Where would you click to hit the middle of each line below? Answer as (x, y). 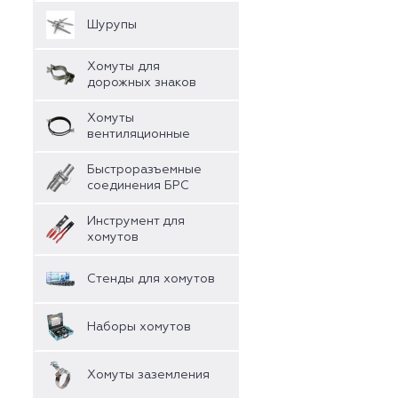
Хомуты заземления (148, 375)
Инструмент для (136, 221)
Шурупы (112, 25)
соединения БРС (138, 186)
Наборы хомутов (139, 327)
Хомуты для (123, 67)
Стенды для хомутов (151, 279)
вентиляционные (139, 134)
